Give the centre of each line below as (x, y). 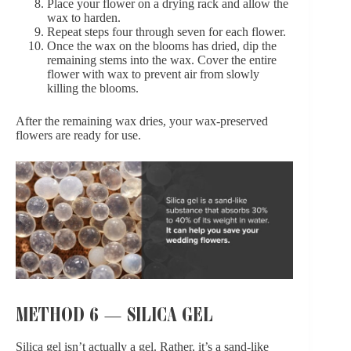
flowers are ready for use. (78, 135)
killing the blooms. (93, 88)
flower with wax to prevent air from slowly (153, 74)
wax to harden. (84, 17)
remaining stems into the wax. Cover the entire (162, 60)
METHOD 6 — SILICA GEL (114, 312)
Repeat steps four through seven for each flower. (166, 31)
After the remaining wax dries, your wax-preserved (142, 121)
